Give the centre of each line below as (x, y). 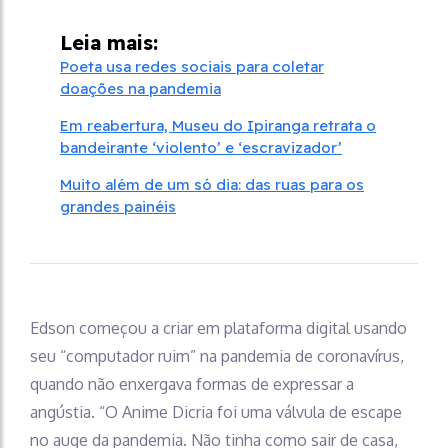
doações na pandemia (140, 88)
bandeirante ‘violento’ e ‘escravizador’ (201, 147)
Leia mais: (109, 42)
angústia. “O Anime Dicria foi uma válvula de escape (216, 411)
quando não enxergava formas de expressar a (192, 383)
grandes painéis (118, 206)
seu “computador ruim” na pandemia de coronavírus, (217, 355)
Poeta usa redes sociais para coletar (192, 66)
